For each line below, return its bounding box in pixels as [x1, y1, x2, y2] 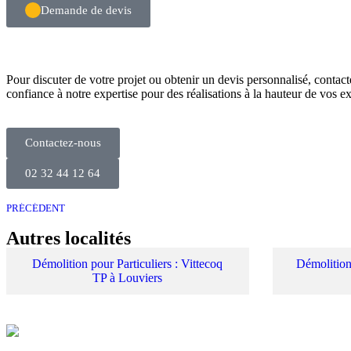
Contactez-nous [25, 136, 101, 150]
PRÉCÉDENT [6, 203, 65, 215]
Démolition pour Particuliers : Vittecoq [32, 257, 223, 271]
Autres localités [6, 228, 131, 249]
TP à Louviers [92, 271, 163, 285]
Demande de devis [41, 3, 132, 16]
